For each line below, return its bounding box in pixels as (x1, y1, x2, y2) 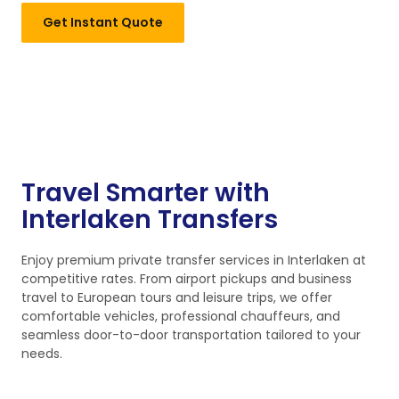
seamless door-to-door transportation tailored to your (21, 326, 361, 344)
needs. (21, 345, 62, 362)
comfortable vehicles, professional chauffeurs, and (21, 307, 340, 325)
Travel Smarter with (21, 175, 270, 210)
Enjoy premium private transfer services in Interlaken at (21, 251, 366, 269)
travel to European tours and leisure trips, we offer (21, 289, 332, 306)
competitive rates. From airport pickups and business (21, 270, 352, 288)
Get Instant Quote (43, 13, 163, 31)
